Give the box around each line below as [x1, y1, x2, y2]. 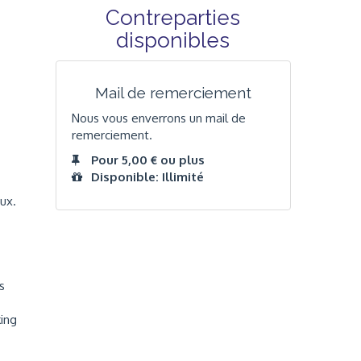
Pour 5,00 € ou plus [90, 152, 205, 168]
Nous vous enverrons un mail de [71, 110, 246, 126]
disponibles [116, 28, 230, 53]
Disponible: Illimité [90, 169, 204, 185]
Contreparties [106, 6, 241, 31]
